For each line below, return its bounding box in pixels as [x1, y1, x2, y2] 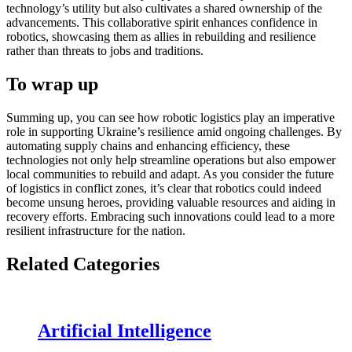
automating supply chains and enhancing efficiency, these [6, 138, 290, 152]
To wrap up [6, 74, 98, 95]
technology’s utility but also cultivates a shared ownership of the [6, 2, 322, 16]
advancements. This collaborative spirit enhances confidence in [6, 16, 317, 30]
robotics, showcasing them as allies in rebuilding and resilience [6, 30, 316, 44]
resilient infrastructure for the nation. [6, 223, 185, 237]
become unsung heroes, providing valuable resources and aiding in [6, 195, 335, 209]
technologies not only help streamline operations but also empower [6, 152, 335, 167]
